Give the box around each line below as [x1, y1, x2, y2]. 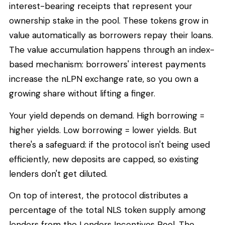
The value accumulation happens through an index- [9, 44, 214, 56]
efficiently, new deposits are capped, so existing [9, 153, 199, 165]
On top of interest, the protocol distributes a [9, 190, 188, 201]
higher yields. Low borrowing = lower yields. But [9, 124, 197, 136]
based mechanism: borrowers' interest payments [9, 59, 206, 70]
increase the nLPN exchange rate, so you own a [9, 73, 198, 85]
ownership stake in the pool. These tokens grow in [9, 15, 208, 27]
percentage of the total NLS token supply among [9, 204, 206, 216]
